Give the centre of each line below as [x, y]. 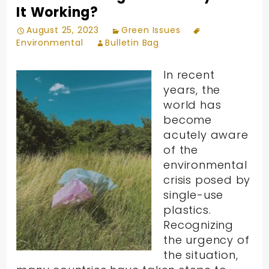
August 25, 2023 [63, 30]
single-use [194, 195]
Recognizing [199, 225]
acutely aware [206, 134]
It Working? [58, 12]
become [188, 119]
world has [192, 104]
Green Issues [151, 30]
